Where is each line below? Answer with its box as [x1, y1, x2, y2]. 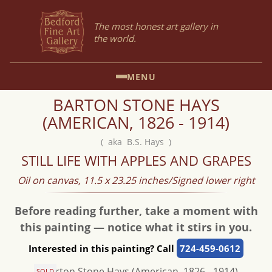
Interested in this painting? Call [29, 242, 177, 254]
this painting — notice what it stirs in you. [20, 220, 252, 234]
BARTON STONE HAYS [52, 93, 220, 116]
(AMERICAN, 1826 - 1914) [42, 111, 229, 134]
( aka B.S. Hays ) [101, 136, 171, 148]
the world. [93, 32, 136, 44]
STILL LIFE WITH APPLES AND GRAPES [21, 151, 251, 170]
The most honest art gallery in [93, 20, 218, 32]
